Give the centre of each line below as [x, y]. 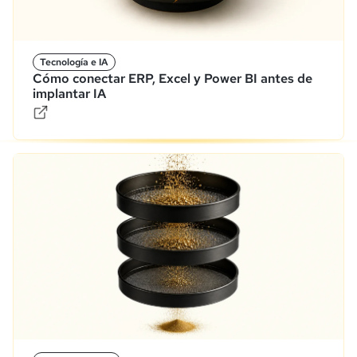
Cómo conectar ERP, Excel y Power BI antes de [173, 78]
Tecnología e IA [74, 62]
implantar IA [69, 93]
